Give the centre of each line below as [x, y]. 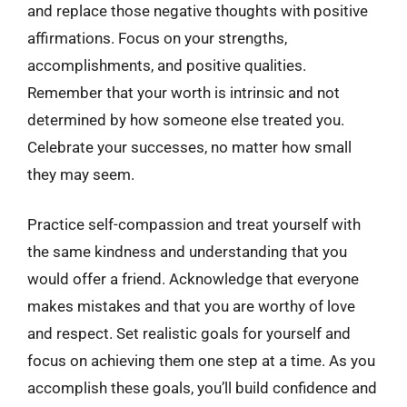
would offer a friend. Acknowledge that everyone [193, 279]
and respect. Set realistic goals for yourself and [189, 333]
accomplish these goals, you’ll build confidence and [202, 388]
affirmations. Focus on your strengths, [157, 38]
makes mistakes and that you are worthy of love [191, 306]
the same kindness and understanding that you [187, 252]
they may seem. [81, 174]
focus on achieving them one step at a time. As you [201, 361]
